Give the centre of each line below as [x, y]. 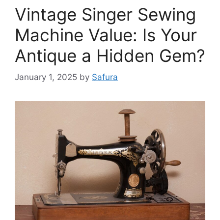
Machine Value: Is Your [106, 35]
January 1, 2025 [46, 77]
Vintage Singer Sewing [105, 14]
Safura [105, 77]
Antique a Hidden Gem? [110, 55]
